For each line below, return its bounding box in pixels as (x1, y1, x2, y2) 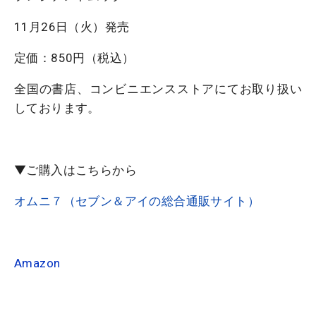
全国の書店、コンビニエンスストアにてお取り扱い (14, 82, 302, 97)
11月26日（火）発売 (14, 20, 130, 35)
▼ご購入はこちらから (14, 163, 137, 178)
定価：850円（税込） (14, 51, 135, 66)
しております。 (14, 101, 100, 116)
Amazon (14, 256, 61, 271)
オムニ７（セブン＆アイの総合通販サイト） (14, 194, 260, 209)
